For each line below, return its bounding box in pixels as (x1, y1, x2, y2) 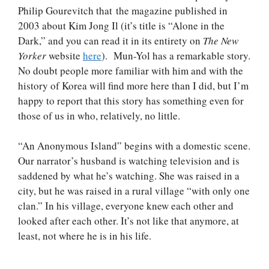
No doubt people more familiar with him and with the (18, 63, 243, 77)
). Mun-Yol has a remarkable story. (101, 48, 250, 62)
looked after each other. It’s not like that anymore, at (18, 214, 239, 228)
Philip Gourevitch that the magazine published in (18, 3, 228, 17)
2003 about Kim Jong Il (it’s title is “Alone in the (18, 18, 225, 32)
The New (203, 33, 238, 47)
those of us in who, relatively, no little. (18, 108, 180, 122)
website (46, 48, 83, 62)
